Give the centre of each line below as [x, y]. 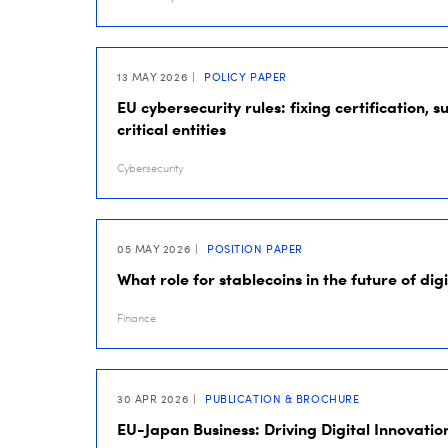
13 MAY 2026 [152, 77]
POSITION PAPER [253, 249]
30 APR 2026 [153, 399]
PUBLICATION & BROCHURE [280, 399]
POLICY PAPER [243, 77]
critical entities [171, 129]
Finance [136, 318]
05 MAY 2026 [154, 249]
